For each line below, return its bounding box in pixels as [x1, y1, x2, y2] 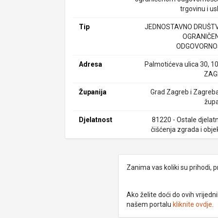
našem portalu [126, 200, 173, 208]
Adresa [79, 60, 103, 68]
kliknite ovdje [172, 200, 212, 208]
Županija [79, 88, 107, 96]
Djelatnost [79, 116, 113, 124]
